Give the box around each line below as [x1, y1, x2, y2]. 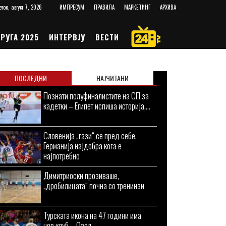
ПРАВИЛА [93, 3, 115, 11]
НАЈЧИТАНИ [96, 73, 129, 83]
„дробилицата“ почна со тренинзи [43, 179, 144, 192]
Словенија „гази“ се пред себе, [43, 129, 137, 142]
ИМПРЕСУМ [59, 3, 84, 11]
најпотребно [43, 149, 80, 162]
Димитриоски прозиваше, [43, 169, 119, 182]
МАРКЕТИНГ [124, 3, 150, 11]
